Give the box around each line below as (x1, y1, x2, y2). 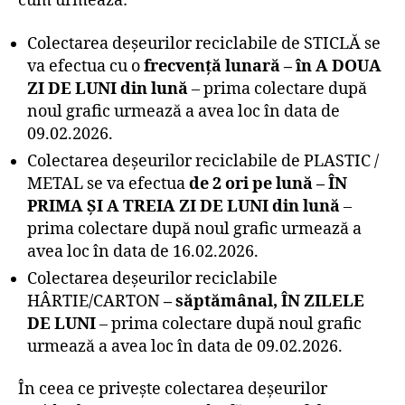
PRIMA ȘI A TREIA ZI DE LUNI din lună (27, 195, 340, 217)
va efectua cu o (27, 55, 144, 77)
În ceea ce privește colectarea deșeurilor (18, 379, 327, 400)
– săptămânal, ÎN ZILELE (164, 290, 364, 312)
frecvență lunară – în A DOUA (144, 55, 381, 77)
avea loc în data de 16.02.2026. (27, 240, 259, 262)
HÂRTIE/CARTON (27, 290, 164, 312)
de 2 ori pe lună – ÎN (189, 173, 347, 194)
